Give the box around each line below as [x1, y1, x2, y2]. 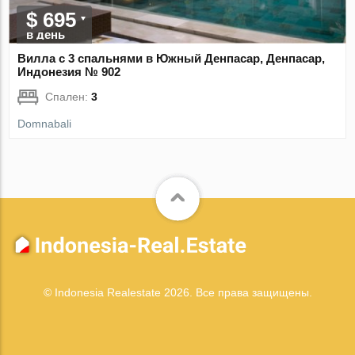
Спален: [45, 90, 92, 103]
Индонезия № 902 [17, 64, 121, 78]
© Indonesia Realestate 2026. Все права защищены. [43, 286, 312, 300]
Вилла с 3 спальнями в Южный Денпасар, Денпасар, [17, 51, 326, 65]
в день [26, 27, 66, 41]
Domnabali [17, 116, 72, 130]
